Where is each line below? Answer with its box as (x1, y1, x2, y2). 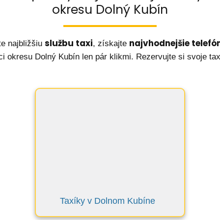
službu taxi (44, 37, 93, 49)
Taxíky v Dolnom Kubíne (60, 196, 155, 206)
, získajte (92, 39, 129, 48)
